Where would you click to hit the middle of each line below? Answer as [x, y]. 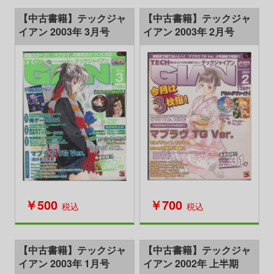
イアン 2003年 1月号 [64, 263]
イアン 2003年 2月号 [189, 32]
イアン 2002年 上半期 [191, 263]
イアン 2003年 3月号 [64, 32]
